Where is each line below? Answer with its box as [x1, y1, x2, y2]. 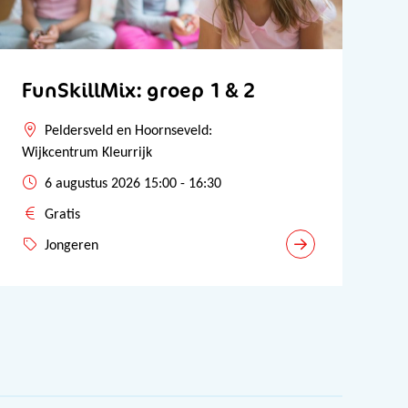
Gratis [45, 208, 80, 222]
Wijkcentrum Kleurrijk [22, 146, 152, 160]
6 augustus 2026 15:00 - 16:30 [45, 177, 221, 191]
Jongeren [45, 239, 98, 253]
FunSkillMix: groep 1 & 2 [22, 76, 255, 103]
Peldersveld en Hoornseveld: [45, 124, 212, 138]
